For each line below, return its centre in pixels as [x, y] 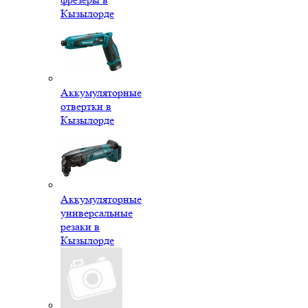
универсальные [97, 212]
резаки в [80, 226]
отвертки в [86, 106]
